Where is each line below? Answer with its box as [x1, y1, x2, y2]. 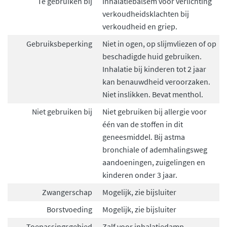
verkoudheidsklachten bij [102, 9, 189, 19]
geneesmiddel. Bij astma [102, 132, 185, 142]
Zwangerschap [42, 187, 93, 197]
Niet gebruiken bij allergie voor [102, 106, 207, 117]
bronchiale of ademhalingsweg [102, 144, 207, 155]
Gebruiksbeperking [26, 39, 93, 49]
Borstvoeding [47, 204, 93, 214]
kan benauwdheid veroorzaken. [102, 77, 210, 87]
